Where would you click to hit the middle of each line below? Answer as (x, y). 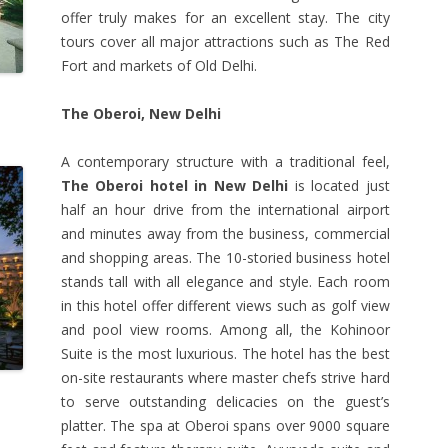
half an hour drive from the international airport (225, 209)
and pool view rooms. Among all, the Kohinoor (225, 329)
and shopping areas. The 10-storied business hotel (225, 257)
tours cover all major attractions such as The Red (225, 41)
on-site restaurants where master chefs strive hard (225, 377)
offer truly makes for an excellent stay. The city (225, 17)
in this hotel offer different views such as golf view (225, 305)
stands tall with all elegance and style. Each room (225, 281)
